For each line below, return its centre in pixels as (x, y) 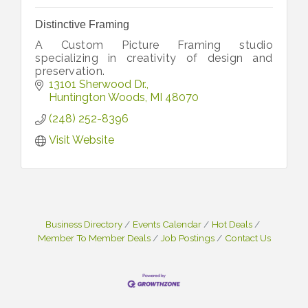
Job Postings (187, 238)
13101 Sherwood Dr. (98, 84)
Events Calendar (167, 224)
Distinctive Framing (82, 24)
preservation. (70, 71)
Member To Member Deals (94, 238)
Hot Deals (232, 224)
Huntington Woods (97, 97)
